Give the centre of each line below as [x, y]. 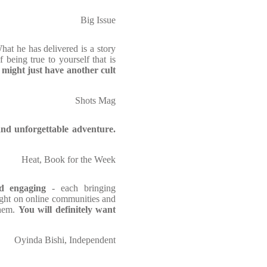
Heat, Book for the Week [69, 159]
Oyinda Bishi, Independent [65, 240]
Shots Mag [95, 100]
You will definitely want [67, 209]
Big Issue [98, 20]
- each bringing [81, 188]
